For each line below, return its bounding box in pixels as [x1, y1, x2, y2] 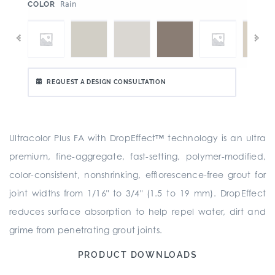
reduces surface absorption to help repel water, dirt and [9, 206, 266, 217]
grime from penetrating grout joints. [9, 225, 162, 235]
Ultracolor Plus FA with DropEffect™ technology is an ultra [9, 133, 266, 143]
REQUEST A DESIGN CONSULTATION [47, 79, 166, 85]
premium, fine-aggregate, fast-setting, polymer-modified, [9, 151, 266, 161]
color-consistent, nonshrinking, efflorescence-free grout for [9, 169, 266, 180]
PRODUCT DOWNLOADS [77, 250, 198, 260]
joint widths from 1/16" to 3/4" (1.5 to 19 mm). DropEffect [9, 188, 266, 198]
